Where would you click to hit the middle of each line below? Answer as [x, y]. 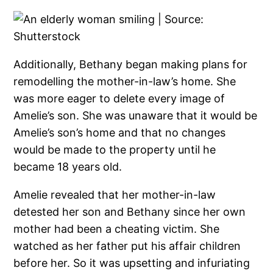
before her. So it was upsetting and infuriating [132, 263]
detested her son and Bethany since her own [130, 212]
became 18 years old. [68, 167]
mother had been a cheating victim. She [117, 229]
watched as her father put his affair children [127, 246]
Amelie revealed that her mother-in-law [115, 195]
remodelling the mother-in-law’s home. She [125, 82]
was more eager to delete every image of [119, 99]
